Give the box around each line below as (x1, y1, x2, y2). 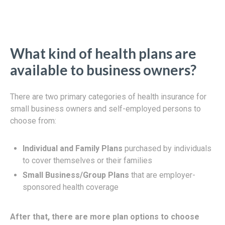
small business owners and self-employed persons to (10, 103, 201, 114)
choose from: (10, 116, 56, 126)
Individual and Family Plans (23, 143, 123, 153)
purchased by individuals (123, 143, 211, 153)
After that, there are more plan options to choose (10, 211, 199, 221)
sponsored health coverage (23, 182, 119, 192)
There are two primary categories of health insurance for (10, 91, 206, 101)
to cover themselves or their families (23, 155, 152, 165)
